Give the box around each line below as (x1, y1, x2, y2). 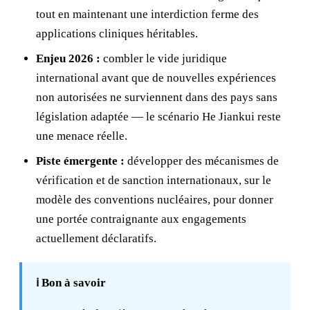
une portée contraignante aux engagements (36, 212, 246, 226)
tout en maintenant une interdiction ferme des (36, 8, 259, 21)
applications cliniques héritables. (36, 27, 198, 40)
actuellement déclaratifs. (36, 232, 156, 245)
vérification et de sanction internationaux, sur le (36, 174, 271, 187)
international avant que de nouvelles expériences (36, 71, 276, 84)
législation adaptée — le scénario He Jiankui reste (36, 110, 281, 123)
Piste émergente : (36, 154, 125, 167)
